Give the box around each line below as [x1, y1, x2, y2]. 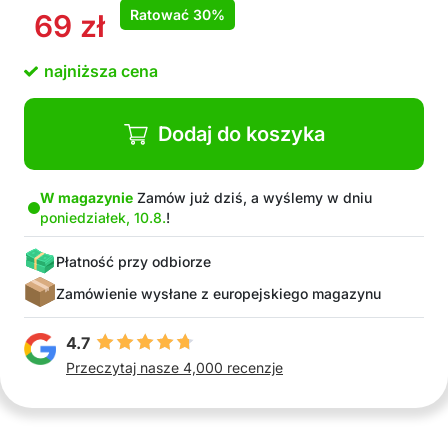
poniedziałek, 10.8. [40, 209, 166, 226]
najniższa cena [44, 61, 158, 81]
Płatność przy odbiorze [56, 252, 211, 270]
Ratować [130, 6, 193, 23]
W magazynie [40, 189, 133, 206]
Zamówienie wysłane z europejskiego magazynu [56, 284, 381, 302]
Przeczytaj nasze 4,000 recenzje [66, 359, 283, 376]
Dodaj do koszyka [157, 122, 325, 146]
